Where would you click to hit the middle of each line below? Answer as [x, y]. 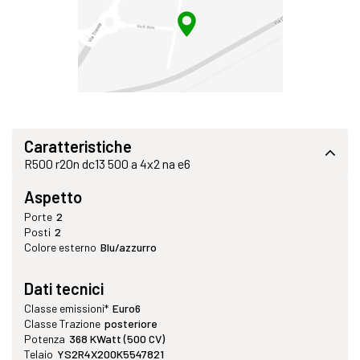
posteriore [131, 324]
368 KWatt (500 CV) [117, 339]
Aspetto [53, 197]
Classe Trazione [62, 324]
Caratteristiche [78, 147]
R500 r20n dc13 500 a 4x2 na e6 [107, 164]
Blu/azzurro [129, 247]
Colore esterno [60, 247]
